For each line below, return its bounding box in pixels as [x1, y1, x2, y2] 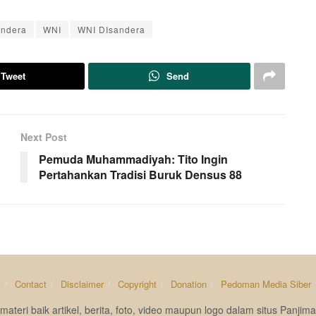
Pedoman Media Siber [220, 276, 311, 291]
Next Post [20, 129, 67, 144]
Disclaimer [60, 276, 104, 291]
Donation [170, 276, 207, 291]
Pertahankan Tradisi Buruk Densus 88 [39, 166, 242, 183]
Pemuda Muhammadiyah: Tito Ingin [39, 150, 228, 167]
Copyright [117, 276, 157, 291]
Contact [14, 276, 47, 291]
